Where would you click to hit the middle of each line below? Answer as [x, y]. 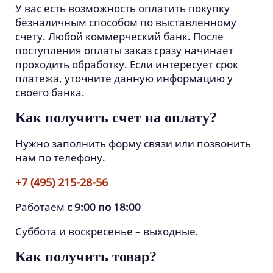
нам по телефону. [60, 158]
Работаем [41, 207]
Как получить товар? [86, 257]
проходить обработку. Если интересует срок [127, 64]
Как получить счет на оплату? [116, 118]
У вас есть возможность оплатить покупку [122, 8]
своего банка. [50, 92]
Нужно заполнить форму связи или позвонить [133, 144]
